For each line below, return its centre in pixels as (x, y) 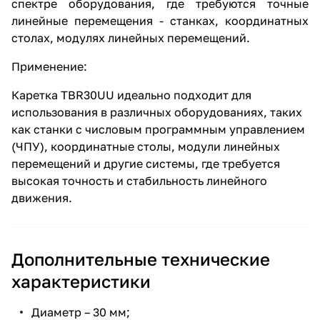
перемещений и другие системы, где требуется (146, 163)
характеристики (81, 281)
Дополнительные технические (141, 259)
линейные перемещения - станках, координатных (160, 20)
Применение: (49, 66)
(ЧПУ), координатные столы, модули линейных (146, 146)
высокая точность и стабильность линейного (139, 180)
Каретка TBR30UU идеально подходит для (131, 95)
